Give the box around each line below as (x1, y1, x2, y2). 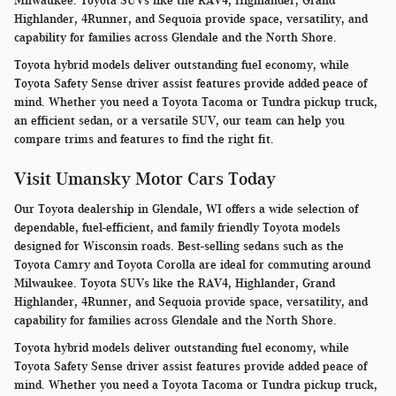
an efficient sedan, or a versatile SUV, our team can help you (14, 114, 345, 128)
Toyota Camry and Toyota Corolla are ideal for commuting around (14, 257, 370, 271)
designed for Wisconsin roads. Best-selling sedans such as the (14, 239, 344, 253)
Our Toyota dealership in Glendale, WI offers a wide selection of (14, 202, 358, 216)
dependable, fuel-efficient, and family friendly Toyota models (14, 220, 340, 234)
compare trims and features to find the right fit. (14, 133, 274, 147)
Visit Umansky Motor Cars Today (14, 168, 276, 190)
